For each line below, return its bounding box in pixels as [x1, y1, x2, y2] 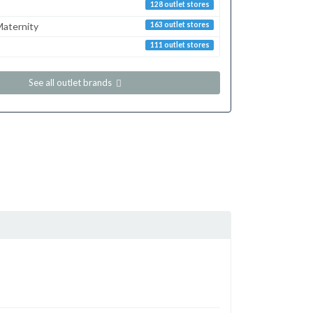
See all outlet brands [29, 76, 114, 88]
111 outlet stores [150, 40, 210, 49]
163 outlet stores [150, 20, 210, 29]
